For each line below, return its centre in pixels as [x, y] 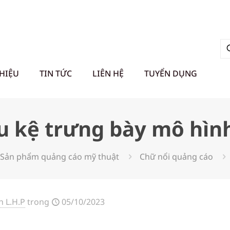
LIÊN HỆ [108, 73]
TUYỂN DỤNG [171, 73]
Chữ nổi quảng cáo [176, 157]
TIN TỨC [56, 73]
